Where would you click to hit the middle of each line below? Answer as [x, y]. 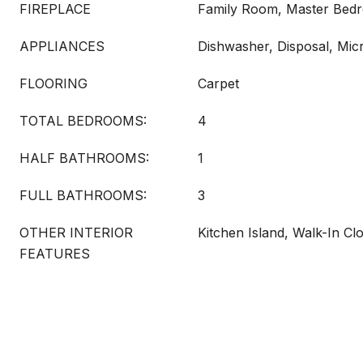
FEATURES [55, 254]
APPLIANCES [62, 46]
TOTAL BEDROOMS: [83, 121]
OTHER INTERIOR [76, 233]
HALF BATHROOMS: [84, 158]
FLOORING [53, 83]
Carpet [218, 83]
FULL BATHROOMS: [83, 195]
